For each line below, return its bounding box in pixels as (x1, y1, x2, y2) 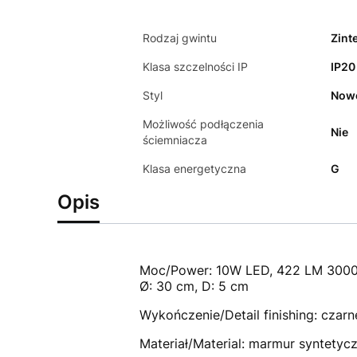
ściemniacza (142, 132, 207, 147)
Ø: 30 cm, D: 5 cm (139, 277, 249, 294)
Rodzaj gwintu (142, 30, 217, 45)
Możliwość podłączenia (142, 116, 264, 131)
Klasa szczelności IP (142, 59, 248, 73)
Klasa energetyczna (142, 161, 246, 175)
